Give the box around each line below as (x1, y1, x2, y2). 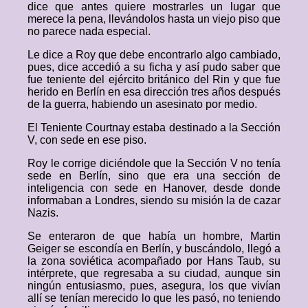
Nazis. (27, 207, 58, 219)
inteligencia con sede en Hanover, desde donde (27, 182, 280, 194)
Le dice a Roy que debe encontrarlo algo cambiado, (27, 49, 280, 60)
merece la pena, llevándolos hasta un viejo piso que (27, 13, 280, 25)
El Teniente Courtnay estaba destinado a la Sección (27, 122, 280, 133)
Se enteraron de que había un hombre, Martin (27, 230, 280, 242)
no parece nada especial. (27, 25, 151, 37)
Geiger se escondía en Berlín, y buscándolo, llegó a (27, 243, 280, 254)
